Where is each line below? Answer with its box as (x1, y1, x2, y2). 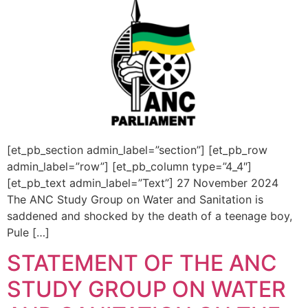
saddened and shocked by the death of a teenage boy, (7, 208, 292, 223)
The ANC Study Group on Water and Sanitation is (7, 192, 263, 206)
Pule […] (7, 225, 49, 239)
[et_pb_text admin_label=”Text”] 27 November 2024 (7, 175, 282, 190)
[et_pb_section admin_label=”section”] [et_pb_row (7, 142, 267, 157)
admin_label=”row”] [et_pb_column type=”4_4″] (7, 159, 252, 173)
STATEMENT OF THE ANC (7, 250, 277, 277)
